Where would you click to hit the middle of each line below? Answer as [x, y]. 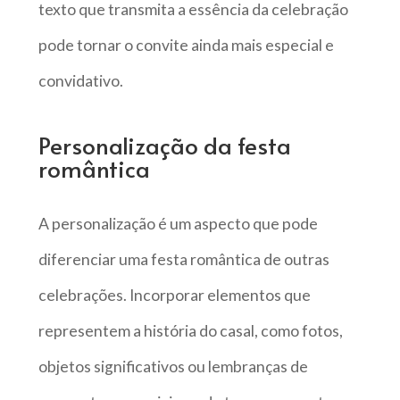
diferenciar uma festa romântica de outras [183, 259]
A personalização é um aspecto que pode [178, 223]
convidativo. [80, 81]
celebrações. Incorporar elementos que [174, 295]
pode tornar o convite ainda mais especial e [186, 46]
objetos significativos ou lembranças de [173, 366]
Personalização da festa [164, 144]
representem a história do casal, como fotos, [190, 330]
